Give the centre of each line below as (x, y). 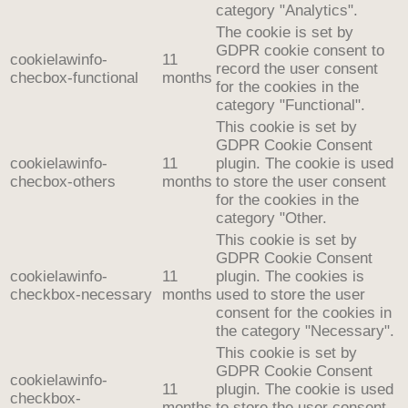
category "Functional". (291, 105)
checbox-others (63, 181)
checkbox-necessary (81, 294)
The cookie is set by (285, 32)
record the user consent (297, 68)
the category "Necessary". (305, 331)
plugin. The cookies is (290, 276)
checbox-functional (74, 77)
